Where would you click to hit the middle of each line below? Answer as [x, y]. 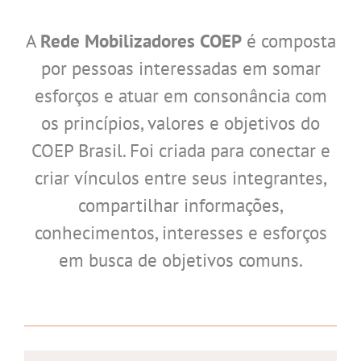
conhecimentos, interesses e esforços [180, 232]
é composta [288, 40]
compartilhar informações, [180, 205]
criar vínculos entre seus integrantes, [180, 177]
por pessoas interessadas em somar [180, 68]
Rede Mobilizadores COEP [141, 40]
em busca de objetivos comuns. [180, 259]
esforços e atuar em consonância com [180, 95]
